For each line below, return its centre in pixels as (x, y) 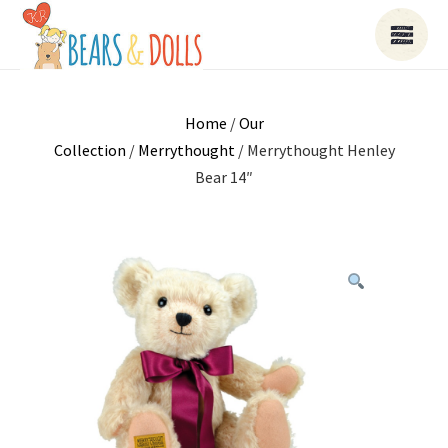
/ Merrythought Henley (314, 150)
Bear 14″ (224, 177)
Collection (89, 150)
